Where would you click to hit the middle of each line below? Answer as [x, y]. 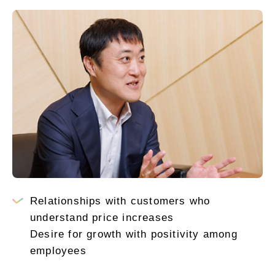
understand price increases [102, 218]
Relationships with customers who [120, 201]
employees [58, 251]
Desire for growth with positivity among [134, 234]
